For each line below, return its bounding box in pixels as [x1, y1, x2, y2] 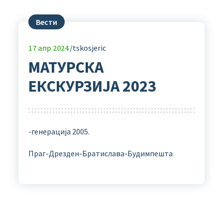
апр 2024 [36, 43, 69, 53]
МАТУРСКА [28, 57, 104, 77]
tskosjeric [72, 43, 106, 53]
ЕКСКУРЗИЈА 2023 [28, 76, 156, 96]
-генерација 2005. [28, 126, 90, 136]
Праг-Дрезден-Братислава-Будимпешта [28, 148, 173, 158]
